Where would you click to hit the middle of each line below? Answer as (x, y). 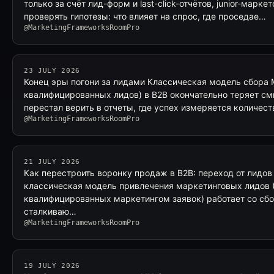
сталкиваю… (50, 211)
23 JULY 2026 (52, 71)
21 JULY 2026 (52, 162)
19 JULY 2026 (52, 266)
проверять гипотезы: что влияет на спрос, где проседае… (145, 16)
